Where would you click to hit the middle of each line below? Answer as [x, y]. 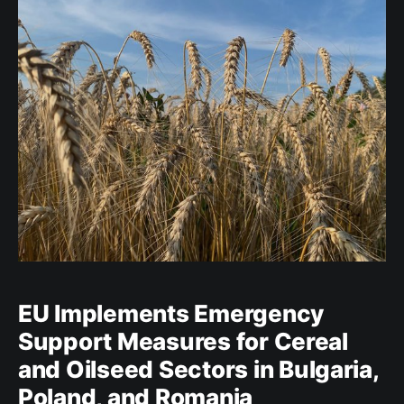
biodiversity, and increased [110, 14]
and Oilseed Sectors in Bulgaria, [198, 370]
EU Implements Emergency [171, 314]
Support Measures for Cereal [183, 342]
